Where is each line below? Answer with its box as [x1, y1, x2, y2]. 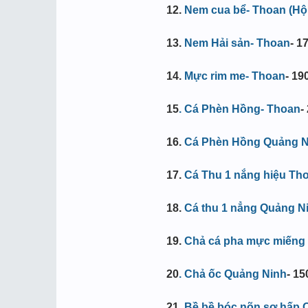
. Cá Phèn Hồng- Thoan [179, 103, 300, 115]
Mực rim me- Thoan [184, 70, 285, 82]
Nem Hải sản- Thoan [184, 37, 290, 49]
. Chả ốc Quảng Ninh [179, 268, 287, 280]
